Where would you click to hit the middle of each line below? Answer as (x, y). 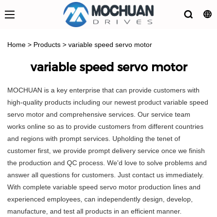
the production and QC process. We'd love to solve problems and (107, 163)
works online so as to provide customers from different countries (105, 127)
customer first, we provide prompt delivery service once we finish (106, 151)
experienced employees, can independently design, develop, (100, 199)
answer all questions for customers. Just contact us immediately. (106, 175)
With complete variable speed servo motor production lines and (104, 187)
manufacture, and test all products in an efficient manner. (94, 211)
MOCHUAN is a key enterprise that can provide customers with (103, 90)
